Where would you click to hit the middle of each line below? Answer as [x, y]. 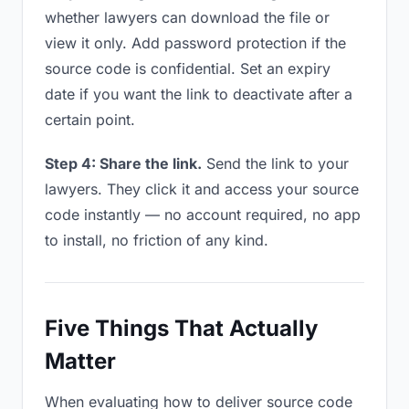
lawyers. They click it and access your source [202, 189]
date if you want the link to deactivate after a [199, 94]
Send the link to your [275, 163]
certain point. [90, 120]
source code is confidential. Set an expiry [188, 68]
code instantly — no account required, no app [203, 215]
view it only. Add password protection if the [195, 43]
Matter [80, 361]
